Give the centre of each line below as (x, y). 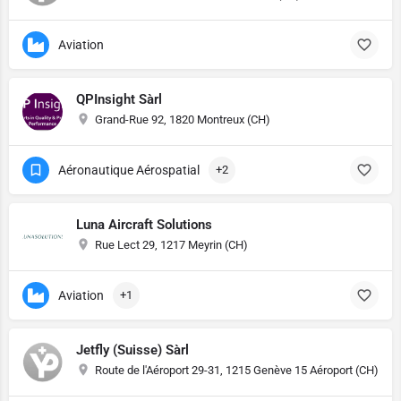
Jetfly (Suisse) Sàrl (132, 350)
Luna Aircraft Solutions (144, 225)
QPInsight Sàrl (119, 99)
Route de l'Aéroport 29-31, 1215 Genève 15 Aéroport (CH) (237, 370)
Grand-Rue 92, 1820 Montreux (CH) (183, 119)
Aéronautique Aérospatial (129, 170)
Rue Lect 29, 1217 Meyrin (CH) (171, 245)
